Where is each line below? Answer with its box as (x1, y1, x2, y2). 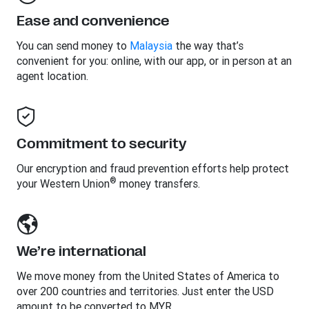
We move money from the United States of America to (17, 269, 279, 283)
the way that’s (172, 39, 243, 52)
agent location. (17, 69, 88, 83)
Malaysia (130, 39, 172, 52)
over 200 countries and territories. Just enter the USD (17, 284, 274, 298)
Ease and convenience (17, 13, 170, 29)
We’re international (17, 243, 146, 259)
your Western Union (17, 177, 110, 190)
